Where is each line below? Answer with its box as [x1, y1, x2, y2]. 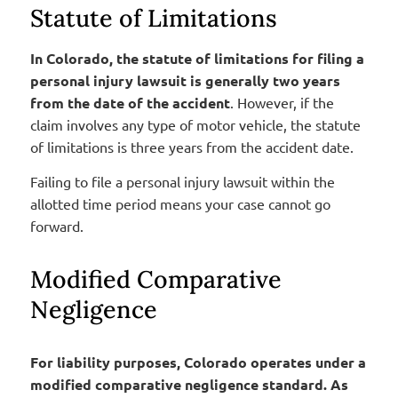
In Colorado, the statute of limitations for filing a [29, 48, 364, 68]
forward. [29, 216, 84, 235]
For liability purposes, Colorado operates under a [29, 352, 366, 371]
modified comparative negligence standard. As [29, 374, 348, 394]
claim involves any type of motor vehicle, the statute [29, 115, 361, 133]
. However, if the [229, 92, 334, 111]
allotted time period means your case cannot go [29, 194, 330, 212]
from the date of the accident [29, 92, 230, 112]
